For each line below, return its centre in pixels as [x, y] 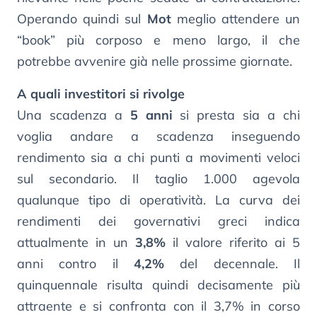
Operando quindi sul [82, 18]
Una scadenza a [74, 115]
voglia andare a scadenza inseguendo [158, 136]
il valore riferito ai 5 [233, 242]
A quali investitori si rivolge [101, 93]
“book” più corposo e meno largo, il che [158, 40]
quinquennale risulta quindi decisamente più [158, 284]
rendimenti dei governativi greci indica [158, 221]
